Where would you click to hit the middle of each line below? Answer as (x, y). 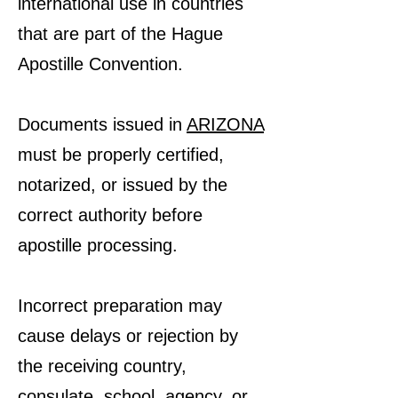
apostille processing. (98, 245)
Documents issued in (102, 124)
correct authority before (110, 215)
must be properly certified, (121, 155)
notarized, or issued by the (123, 185)
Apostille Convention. (100, 64)
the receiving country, (102, 366)
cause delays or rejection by (128, 336)
